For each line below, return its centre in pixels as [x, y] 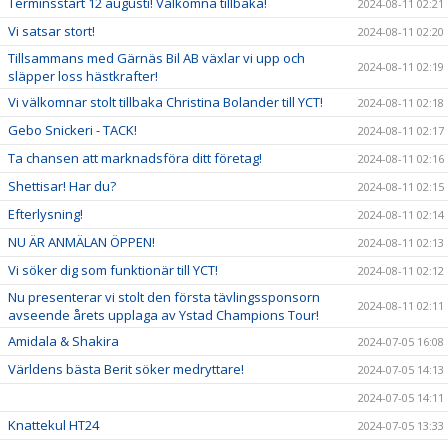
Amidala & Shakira [63, 341]
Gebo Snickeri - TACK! [72, 130]
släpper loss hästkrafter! [83, 76]
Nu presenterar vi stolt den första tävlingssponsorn [164, 297]
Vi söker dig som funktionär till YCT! [113, 270]
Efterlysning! [45, 214]
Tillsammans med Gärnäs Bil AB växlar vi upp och [156, 58]
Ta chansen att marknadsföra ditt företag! [135, 158]
